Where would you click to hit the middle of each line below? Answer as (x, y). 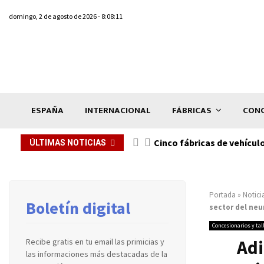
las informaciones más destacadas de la (97, 254)
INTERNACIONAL (118, 110)
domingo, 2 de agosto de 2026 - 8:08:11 (66, 16)
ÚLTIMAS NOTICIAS (68, 142)
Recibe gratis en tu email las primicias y (95, 241)
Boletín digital (78, 208)
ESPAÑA (47, 110)
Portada (222, 194)
